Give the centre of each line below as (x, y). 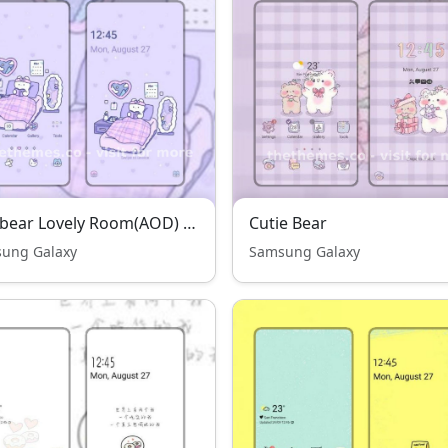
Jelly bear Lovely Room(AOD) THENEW (189, 223)
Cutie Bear (288, 223)
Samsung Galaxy (304, 251)
